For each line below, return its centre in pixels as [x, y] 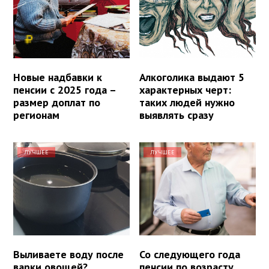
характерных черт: [186, 89]
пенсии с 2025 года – [65, 89]
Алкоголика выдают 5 [192, 77]
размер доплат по [57, 102]
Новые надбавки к [58, 77]
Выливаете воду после [68, 254]
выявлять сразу [177, 115]
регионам [36, 115]
